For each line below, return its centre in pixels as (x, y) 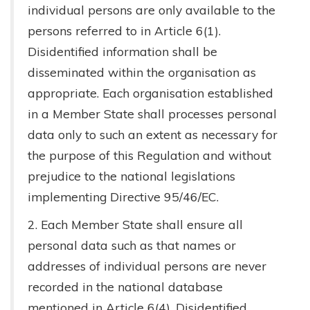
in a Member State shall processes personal (152, 113)
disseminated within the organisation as (142, 72)
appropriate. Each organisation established (151, 93)
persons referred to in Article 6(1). (124, 30)
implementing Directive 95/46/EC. (123, 197)
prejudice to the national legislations (131, 176)
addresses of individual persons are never (147, 266)
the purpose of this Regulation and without (149, 155)
